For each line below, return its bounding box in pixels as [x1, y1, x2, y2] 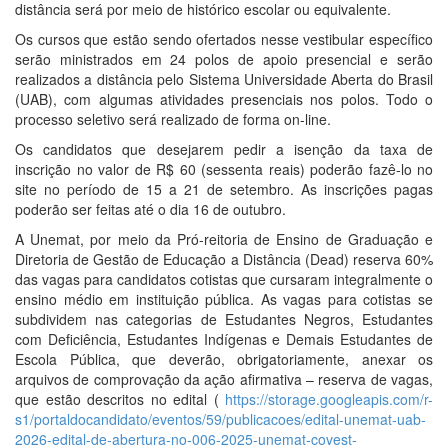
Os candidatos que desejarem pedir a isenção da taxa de [15, 139, 433, 160]
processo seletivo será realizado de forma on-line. [15, 109, 335, 130]
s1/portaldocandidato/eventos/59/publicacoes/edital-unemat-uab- [15, 409, 426, 430]
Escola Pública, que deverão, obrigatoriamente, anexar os [15, 349, 433, 370]
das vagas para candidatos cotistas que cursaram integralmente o [15, 269, 433, 290]
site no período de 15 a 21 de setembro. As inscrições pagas [15, 179, 433, 200]
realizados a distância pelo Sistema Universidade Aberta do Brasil [15, 69, 433, 90]
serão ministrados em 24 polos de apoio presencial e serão [15, 49, 433, 70]
